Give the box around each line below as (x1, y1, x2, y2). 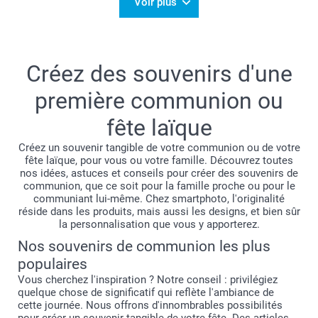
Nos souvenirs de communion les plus (18, 238, 270, 255)
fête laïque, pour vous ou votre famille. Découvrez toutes (25, 154, 293, 167)
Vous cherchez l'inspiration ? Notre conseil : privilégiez (18, 273, 278, 286)
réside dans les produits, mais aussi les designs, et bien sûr (18, 205, 300, 218)
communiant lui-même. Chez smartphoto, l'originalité (33, 192, 285, 205)
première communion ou (35, 87, 283, 114)
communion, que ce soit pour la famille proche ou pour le (23, 180, 295, 192)
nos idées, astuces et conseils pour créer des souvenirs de (20, 167, 298, 180)
